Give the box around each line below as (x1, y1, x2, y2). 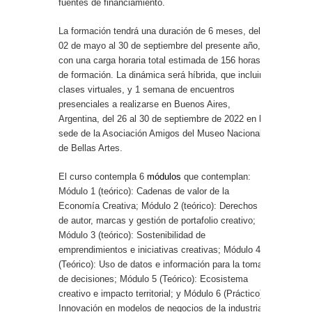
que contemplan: (181, 171, 251, 182)
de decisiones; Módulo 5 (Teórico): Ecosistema (58, 273, 248, 284)
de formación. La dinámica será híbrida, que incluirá (58, 69, 267, 80)
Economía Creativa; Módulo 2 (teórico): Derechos (58, 200, 258, 211)
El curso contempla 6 (58, 171, 147, 182)
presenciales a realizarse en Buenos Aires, (58, 98, 231, 109)
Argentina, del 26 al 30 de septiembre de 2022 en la (58, 113, 266, 124)
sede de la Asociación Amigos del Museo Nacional (58, 127, 262, 139)
